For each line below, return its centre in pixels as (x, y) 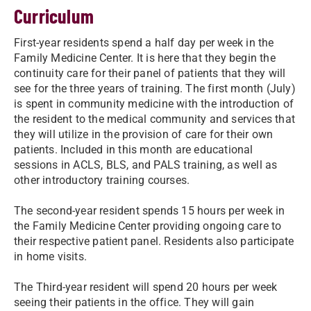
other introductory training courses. (102, 180)
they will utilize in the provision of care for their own (144, 134)
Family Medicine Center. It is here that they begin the (145, 58)
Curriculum (54, 16)
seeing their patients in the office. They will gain (134, 302)
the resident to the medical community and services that (155, 119)
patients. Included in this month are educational (134, 149)
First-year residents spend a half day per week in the (144, 42)
